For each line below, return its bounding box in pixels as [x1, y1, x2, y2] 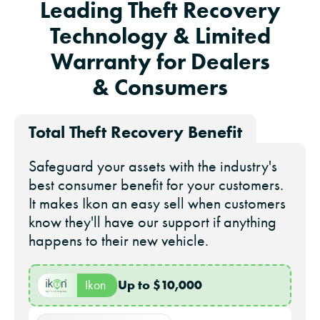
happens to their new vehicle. [29, 231, 209, 251]
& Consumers [92, 73, 228, 101]
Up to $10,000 [118, 277, 202, 294]
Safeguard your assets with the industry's [29, 156, 277, 176]
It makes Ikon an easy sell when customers [29, 194, 286, 214]
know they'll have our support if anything [29, 212, 276, 232]
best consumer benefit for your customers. [29, 175, 284, 195]
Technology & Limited [49, 21, 271, 50]
